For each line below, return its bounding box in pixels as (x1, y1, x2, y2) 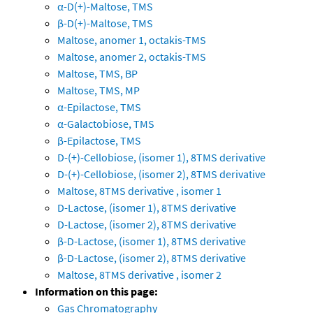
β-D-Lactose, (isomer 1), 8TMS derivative (57, 234, 246, 249)
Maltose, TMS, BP (57, 66, 138, 81)
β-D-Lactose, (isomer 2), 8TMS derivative (57, 251, 246, 265)
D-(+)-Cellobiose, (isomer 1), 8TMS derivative (57, 150, 265, 165)
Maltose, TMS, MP (57, 83, 140, 98)
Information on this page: (35, 284, 158, 299)
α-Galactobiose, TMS (57, 117, 154, 131)
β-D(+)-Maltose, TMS (57, 16, 153, 31)
